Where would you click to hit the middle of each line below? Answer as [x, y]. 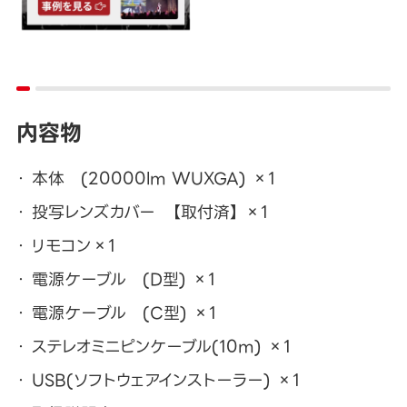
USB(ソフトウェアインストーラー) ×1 [165, 381]
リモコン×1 [73, 246]
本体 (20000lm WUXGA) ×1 [153, 179]
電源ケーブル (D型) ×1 [123, 280]
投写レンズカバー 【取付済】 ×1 [149, 213]
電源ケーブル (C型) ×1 [124, 313]
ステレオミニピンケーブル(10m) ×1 [161, 347]
